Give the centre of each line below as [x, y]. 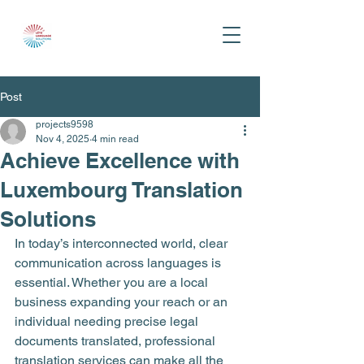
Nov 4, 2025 [63, 139]
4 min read [115, 139]
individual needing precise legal [108, 321]
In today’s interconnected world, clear [123, 243]
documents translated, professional [117, 341]
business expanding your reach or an [123, 302]
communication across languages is [119, 263]
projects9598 [65, 124]
